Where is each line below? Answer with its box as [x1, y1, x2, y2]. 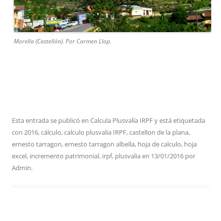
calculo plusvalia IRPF [64, 127, 126, 137]
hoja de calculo [138, 139, 181, 148]
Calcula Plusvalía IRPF [90, 115, 153, 125]
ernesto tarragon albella [65, 139, 135, 148]
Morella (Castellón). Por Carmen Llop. [14, 37, 111, 45]
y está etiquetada [153, 115, 205, 125]
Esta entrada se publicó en [12, 115, 90, 125]
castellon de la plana [129, 127, 188, 137]
